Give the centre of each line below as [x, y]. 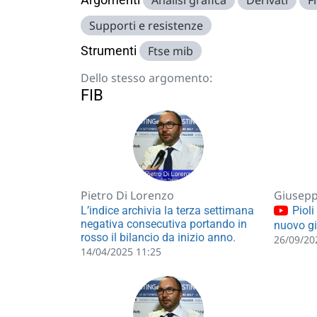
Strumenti [109, 51]
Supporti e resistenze [146, 25]
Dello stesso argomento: [146, 78]
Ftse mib [171, 51]
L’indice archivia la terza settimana [167, 211]
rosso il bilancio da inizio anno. [158, 237]
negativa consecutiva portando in [164, 224]
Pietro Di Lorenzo [127, 195]
